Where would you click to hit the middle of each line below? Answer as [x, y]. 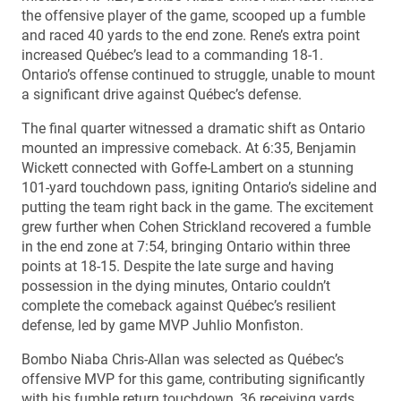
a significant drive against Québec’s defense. [162, 94]
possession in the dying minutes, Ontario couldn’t [176, 286]
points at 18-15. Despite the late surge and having [178, 266]
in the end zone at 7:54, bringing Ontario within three [186, 246]
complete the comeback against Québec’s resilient [179, 305]
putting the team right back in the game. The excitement [197, 207]
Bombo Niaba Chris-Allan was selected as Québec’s [183, 359]
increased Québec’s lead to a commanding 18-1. [172, 55]
